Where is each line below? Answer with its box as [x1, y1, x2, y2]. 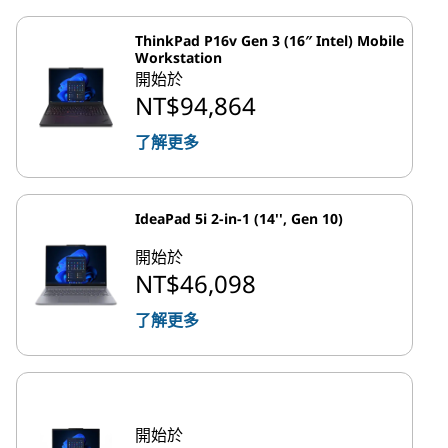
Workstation [135, 47, 222, 67]
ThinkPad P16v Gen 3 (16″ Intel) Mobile [135, 30, 404, 50]
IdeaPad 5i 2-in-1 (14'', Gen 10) [135, 208, 343, 228]
